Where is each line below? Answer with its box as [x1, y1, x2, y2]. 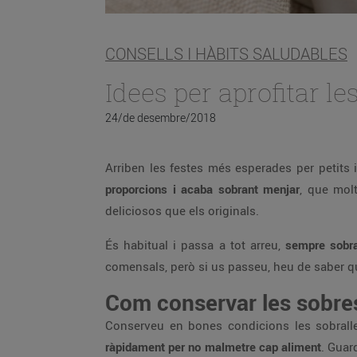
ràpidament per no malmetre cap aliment [105, 339, 321, 355]
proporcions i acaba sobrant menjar [105, 181, 300, 197]
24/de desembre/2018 [105, 110, 216, 125]
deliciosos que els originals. [105, 202, 259, 218]
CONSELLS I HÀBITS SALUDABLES [105, 44, 347, 65]
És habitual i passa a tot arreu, [105, 237, 285, 253]
